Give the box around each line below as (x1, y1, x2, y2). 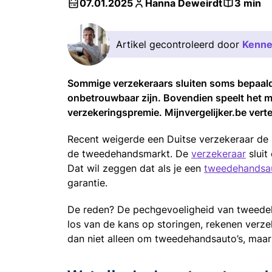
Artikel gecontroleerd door (116, 38, 242, 50)
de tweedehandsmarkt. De (67, 147, 191, 160)
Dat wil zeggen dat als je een (67, 161, 204, 174)
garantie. (67, 176, 110, 189)
